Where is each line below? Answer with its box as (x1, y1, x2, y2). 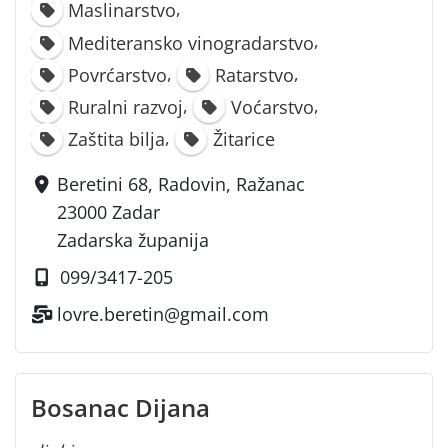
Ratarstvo (214, 62, 294, 87)
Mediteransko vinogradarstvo (68, 30, 315, 55)
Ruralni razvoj (68, 94, 184, 119)
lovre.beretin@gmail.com (57, 301, 270, 326)
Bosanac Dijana (31, 390, 210, 424)
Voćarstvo (230, 94, 314, 119)
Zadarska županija (57, 227, 210, 252)
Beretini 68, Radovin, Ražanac (57, 171, 306, 196)
